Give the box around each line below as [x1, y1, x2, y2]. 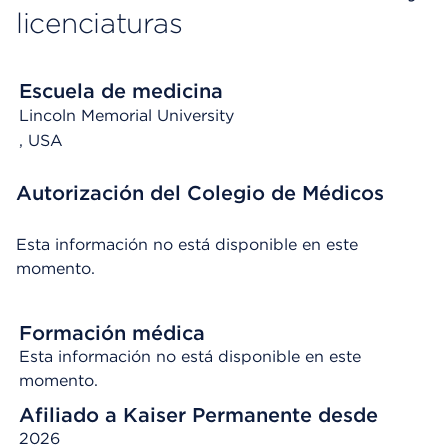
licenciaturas [16, 6, 183, 40]
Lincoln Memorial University [19, 106, 234, 125]
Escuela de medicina [19, 79, 223, 103]
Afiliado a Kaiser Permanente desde [19, 403, 378, 427]
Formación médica [19, 321, 205, 345]
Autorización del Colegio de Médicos [16, 181, 384, 205]
